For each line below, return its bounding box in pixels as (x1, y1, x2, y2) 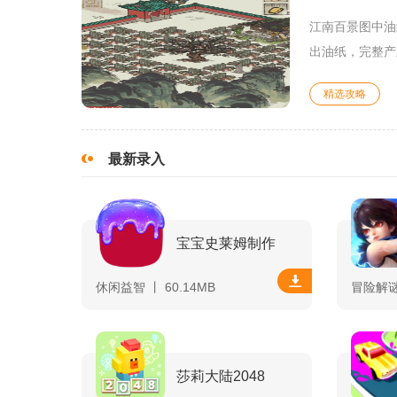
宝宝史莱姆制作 (176, 236, 276, 252)
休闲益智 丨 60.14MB (96, 280, 215, 295)
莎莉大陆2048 (176, 369, 265, 385)
